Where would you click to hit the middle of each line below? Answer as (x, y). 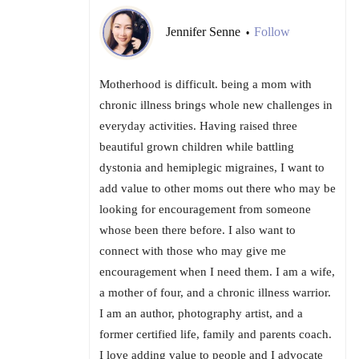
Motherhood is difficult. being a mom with (206, 85)
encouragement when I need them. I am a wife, (217, 272)
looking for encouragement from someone (205, 210)
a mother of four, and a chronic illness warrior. (215, 293)
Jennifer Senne (205, 32)
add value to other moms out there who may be (218, 189)
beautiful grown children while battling (197, 147)
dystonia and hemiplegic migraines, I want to (212, 168)
